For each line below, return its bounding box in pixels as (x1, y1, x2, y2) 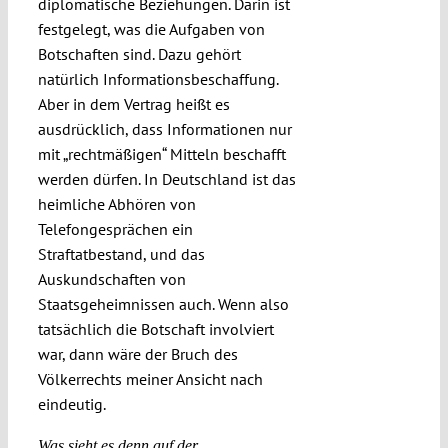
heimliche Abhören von (37, 194, 196, 215)
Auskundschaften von (37, 269, 186, 290)
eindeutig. (37, 394, 106, 415)
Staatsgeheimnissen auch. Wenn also (37, 294, 289, 315)
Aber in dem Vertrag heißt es (37, 94, 230, 115)
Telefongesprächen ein (37, 219, 193, 240)
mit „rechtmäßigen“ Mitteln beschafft (37, 144, 286, 165)
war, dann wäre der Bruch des (37, 344, 238, 365)
